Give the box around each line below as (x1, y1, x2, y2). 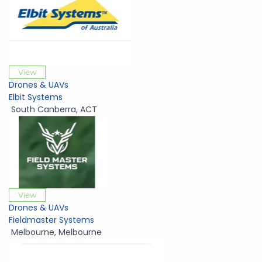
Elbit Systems (9, 91, 63, 104)
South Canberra (11, 104, 76, 116)
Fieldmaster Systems (9, 214, 94, 226)
